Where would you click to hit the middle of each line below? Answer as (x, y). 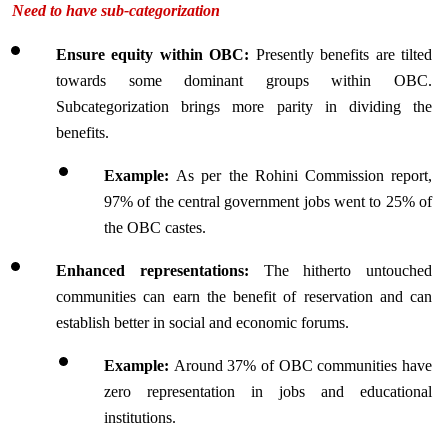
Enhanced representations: (160, 270)
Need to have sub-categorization (116, 10)
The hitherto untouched (347, 270)
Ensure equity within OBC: (153, 54)
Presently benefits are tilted (341, 54)
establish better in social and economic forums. (202, 322)
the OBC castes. (155, 227)
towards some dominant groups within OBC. (244, 80)
